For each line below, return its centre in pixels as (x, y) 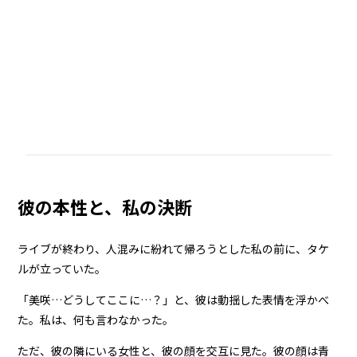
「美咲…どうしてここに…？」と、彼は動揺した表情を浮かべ (174, 299)
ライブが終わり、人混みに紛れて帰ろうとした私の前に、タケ (174, 248)
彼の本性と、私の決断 (105, 206)
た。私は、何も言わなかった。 (96, 319)
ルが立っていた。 (62, 268)
